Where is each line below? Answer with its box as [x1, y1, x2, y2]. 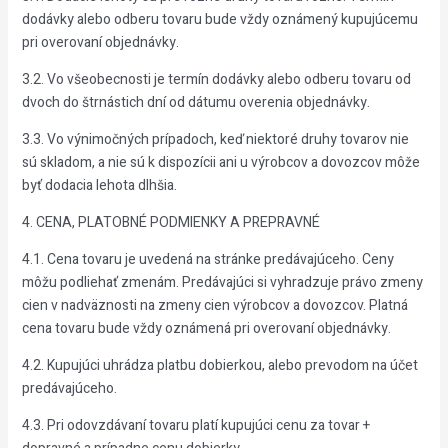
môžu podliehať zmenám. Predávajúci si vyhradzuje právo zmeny [21, 272, 423, 293]
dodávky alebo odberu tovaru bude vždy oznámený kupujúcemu [21, 9, 418, 30]
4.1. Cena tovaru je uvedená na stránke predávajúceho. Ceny [21, 249, 394, 270]
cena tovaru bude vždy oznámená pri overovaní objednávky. [21, 318, 391, 339]
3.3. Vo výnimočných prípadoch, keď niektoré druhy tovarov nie [21, 129, 409, 150]
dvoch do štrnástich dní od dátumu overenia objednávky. [21, 92, 370, 113]
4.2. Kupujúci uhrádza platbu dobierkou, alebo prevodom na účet [21, 355, 418, 376]
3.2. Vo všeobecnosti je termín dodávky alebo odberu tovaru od [21, 69, 411, 90]
